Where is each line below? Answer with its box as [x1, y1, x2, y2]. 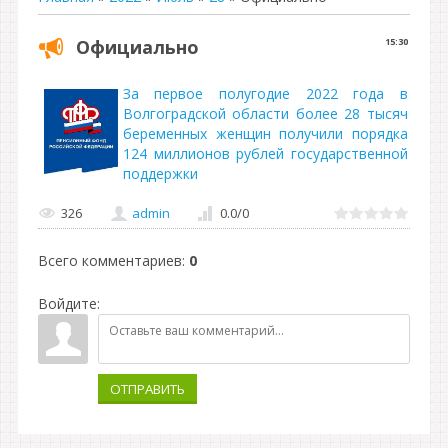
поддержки [122, 164, 198, 183]
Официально [76, 35, 199, 59]
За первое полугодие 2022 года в [122, 84, 408, 103]
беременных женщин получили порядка [122, 124, 408, 143]
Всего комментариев [38, 251, 182, 270]
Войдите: [38, 294, 100, 313]
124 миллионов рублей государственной [122, 144, 408, 163]
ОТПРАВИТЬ [110, 380, 185, 398]
